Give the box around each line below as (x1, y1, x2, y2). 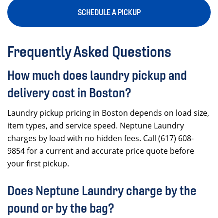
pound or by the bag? (7, 200, 114, 216)
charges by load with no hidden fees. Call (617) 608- (7, 133, 194, 144)
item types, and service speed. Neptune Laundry (7, 120, 184, 131)
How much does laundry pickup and (7, 67, 187, 83)
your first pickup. (7, 158, 69, 169)
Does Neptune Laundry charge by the (7, 182, 197, 199)
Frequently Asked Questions (7, 42, 171, 61)
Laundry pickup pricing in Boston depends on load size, (7, 108, 209, 118)
